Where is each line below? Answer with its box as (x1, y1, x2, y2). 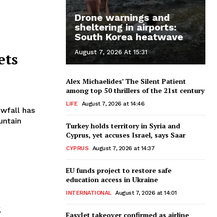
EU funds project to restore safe (66, 165, 171, 175)
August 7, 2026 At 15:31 (75, 48, 147, 56)
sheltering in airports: (75, 21, 176, 33)
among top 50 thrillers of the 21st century (66, 85, 204, 95)
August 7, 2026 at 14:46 (81, 100, 144, 107)
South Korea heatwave (75, 31, 183, 43)
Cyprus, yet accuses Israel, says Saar (66, 130, 186, 139)
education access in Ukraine (66, 174, 158, 184)
